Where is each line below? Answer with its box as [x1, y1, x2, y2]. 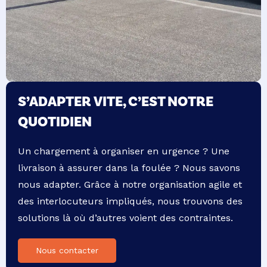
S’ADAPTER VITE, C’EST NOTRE [18, 92, 213, 110]
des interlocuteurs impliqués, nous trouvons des [18, 195, 243, 207]
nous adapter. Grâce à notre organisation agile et [18, 179, 242, 191]
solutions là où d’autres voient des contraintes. [18, 212, 233, 224]
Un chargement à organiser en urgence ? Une [18, 145, 229, 157]
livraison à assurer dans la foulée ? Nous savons [18, 162, 240, 174]
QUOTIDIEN [18, 112, 92, 130]
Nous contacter [36, 246, 98, 256]
